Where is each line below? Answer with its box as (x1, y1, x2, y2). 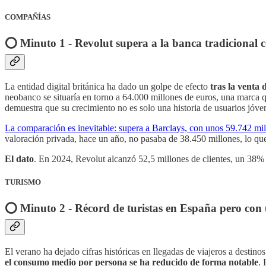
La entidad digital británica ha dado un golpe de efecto (5, 81, 210, 91)
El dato (5, 153, 34, 164)
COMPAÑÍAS (5, 12, 50, 21)
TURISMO (5, 177, 41, 186)
